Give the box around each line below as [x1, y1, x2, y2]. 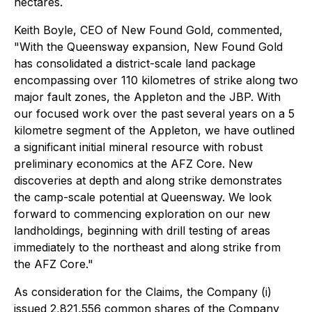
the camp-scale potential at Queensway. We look [14, 190, 272, 204]
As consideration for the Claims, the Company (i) [14, 285, 272, 299]
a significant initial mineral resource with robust [14, 140, 263, 154]
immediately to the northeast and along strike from [14, 240, 281, 254]
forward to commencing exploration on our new [14, 207, 270, 221]
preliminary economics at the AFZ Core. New [14, 157, 253, 171]
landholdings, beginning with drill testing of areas [14, 224, 270, 237]
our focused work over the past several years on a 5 [14, 107, 295, 120]
